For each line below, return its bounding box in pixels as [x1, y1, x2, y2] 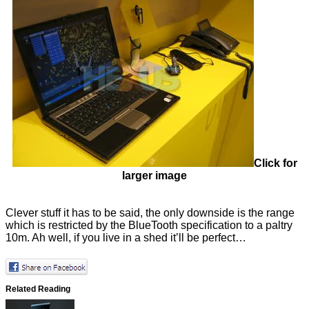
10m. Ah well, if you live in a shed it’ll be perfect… [6, 231, 246, 243]
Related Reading [6, 283, 70, 293]
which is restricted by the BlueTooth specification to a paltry [6, 219, 292, 231]
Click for [253, 157, 297, 169]
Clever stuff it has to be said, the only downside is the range [6, 206, 295, 219]
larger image [122, 169, 187, 181]
